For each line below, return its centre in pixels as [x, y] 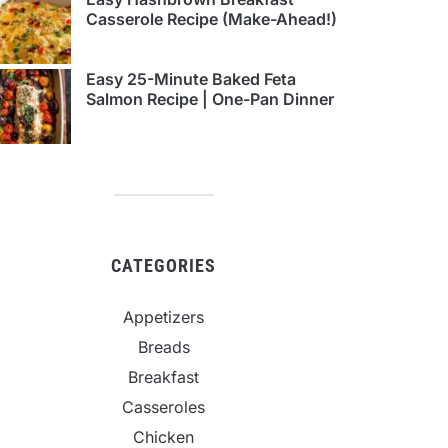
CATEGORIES [163, 266]
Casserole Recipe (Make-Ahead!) [211, 19]
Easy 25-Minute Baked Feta [191, 79]
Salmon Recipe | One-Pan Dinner [210, 99]
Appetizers [163, 317]
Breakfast [163, 377]
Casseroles [163, 407]
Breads [163, 347]
